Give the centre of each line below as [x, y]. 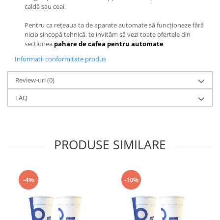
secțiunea [39, 43]
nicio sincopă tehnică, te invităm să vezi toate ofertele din [108, 34]
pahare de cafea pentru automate [109, 43]
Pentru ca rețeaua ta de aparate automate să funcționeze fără [114, 25]
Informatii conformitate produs [60, 59]
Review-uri [31, 80]
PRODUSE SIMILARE [110, 144]
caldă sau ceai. [45, 6]
